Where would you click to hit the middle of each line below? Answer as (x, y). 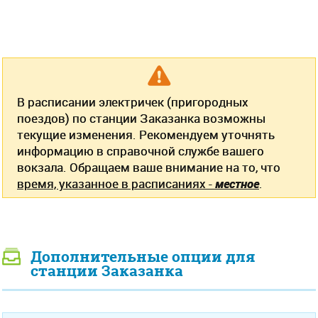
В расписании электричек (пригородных (133, 102)
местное (237, 183)
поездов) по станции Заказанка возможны (141, 118)
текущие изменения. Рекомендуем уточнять (146, 135)
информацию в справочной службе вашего (141, 151)
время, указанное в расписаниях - (116, 183)
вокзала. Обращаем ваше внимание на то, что (149, 167)
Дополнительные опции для (143, 257)
